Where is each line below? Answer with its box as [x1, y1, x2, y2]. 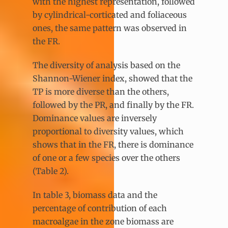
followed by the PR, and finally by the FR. [33, 100, 194, 110]
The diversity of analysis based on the [33, 60, 180, 71]
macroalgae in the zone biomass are [33, 216, 174, 226]
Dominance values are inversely [33, 113, 157, 124]
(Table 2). [33, 166, 69, 177]
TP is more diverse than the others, [33, 87, 169, 97]
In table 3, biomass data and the [33, 189, 157, 200]
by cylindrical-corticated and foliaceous [33, 10, 187, 20]
